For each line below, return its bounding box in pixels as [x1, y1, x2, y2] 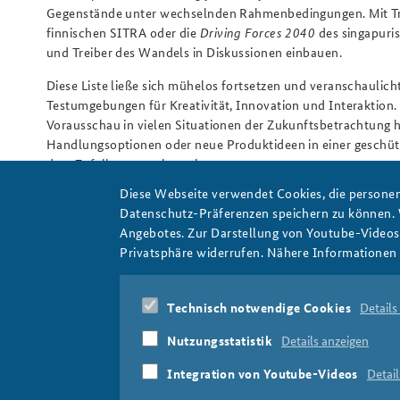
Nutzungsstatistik [167, 331, 273, 349]
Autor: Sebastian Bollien [46, 187, 189, 205]
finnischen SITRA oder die [46, 22, 200, 41]
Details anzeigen [281, 331, 370, 349]
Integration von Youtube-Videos [167, 364, 358, 382]
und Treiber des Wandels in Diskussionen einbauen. [46, 42, 343, 61]
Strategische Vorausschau [76, 262, 225, 280]
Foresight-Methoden [241, 262, 362, 280]
